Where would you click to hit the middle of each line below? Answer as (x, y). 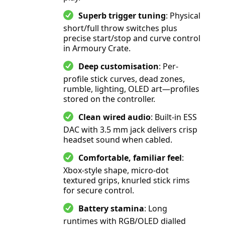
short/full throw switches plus (120, 28)
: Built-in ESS (174, 117)
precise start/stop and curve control (132, 38)
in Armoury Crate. (97, 48)
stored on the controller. (109, 99)
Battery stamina (111, 208)
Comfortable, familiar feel (130, 158)
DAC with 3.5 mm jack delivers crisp (130, 130)
